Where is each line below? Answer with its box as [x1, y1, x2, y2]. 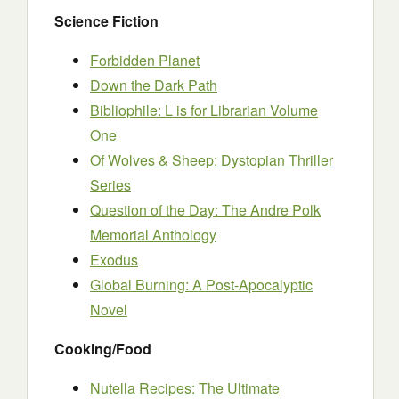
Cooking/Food [54, 338, 151, 359]
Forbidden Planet [90, 50, 199, 70]
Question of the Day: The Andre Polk [90, 199, 321, 220]
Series [90, 175, 131, 195]
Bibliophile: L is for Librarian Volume [90, 100, 318, 120]
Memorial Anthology [90, 224, 216, 245]
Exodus [90, 249, 138, 270]
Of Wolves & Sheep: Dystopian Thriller [90, 150, 333, 170]
